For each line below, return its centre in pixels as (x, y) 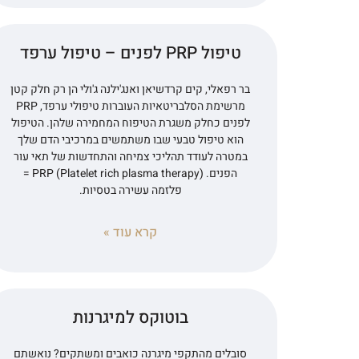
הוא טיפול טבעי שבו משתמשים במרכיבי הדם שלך (130, 139)
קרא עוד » (131, 232)
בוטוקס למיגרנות (130, 317)
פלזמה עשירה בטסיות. (130, 190)
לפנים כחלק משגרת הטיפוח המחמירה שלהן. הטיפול (130, 123)
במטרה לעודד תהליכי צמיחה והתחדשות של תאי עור (130, 156)
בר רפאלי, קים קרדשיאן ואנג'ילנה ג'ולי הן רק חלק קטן (131, 89)
